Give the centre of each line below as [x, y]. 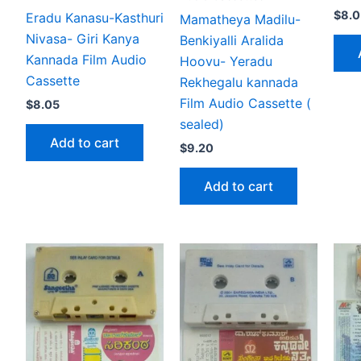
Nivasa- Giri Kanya [83, 38]
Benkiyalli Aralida [232, 40]
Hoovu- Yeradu [226, 61]
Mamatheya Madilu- [240, 19]
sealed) [202, 124]
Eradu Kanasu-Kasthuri [95, 17]
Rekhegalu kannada [239, 82]
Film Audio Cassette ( [245, 103]
